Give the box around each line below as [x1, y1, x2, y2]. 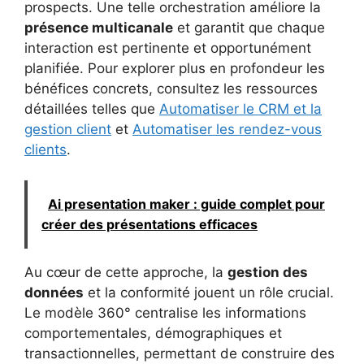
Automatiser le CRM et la [159, 100, 322, 117]
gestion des [227, 264, 308, 281]
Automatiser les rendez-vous [132, 120, 322, 137]
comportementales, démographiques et [24, 325, 282, 342]
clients [24, 141, 67, 158]
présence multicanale [24, 19, 173, 36]
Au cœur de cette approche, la [24, 264, 227, 281]
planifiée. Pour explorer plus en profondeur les [24, 59, 325, 76]
